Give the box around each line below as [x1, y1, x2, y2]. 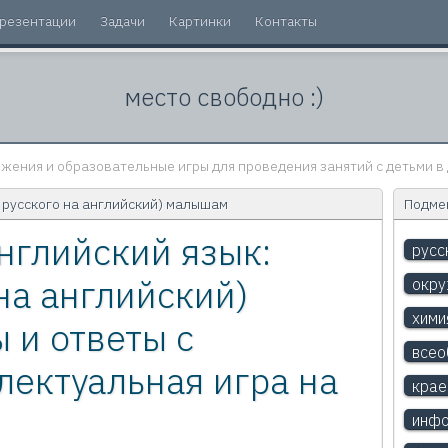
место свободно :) [124, 81, 324, 113]
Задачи [99, 12, 145, 30]
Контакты [254, 12, 317, 30]
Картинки [168, 12, 231, 30]
